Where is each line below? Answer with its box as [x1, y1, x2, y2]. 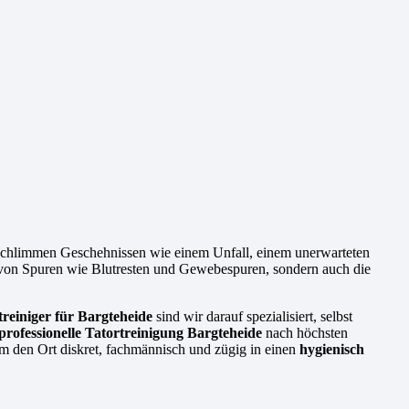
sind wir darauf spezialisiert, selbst [152, 308, 352, 324]
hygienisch [299, 341, 364, 357]
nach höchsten [262, 324, 348, 341]
